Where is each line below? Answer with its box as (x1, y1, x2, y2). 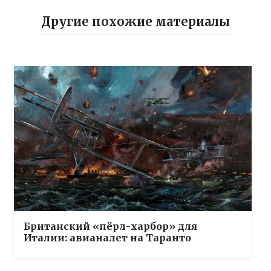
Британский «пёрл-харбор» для (24, 220, 197, 232)
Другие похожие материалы (41, 13, 230, 29)
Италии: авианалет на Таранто (24, 231, 191, 244)
